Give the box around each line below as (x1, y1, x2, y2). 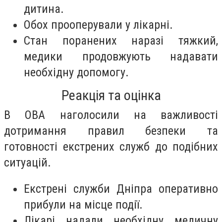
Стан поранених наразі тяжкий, (24, 33, 218, 48)
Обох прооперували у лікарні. (24, 17, 173, 32)
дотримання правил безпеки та (4, 123, 218, 138)
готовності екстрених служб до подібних (4, 139, 218, 154)
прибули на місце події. (24, 198, 143, 212)
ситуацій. (4, 155, 51, 169)
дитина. (24, 1, 64, 16)
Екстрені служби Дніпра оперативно (24, 182, 218, 196)
